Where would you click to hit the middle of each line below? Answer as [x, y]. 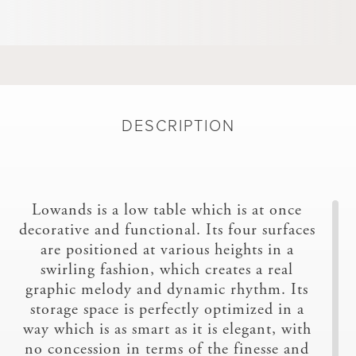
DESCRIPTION [178, 126]
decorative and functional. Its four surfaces [167, 230]
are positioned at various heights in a [167, 250]
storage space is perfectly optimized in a [167, 309]
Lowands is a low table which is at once [167, 210]
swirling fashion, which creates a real [167, 269]
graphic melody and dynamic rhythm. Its [167, 289]
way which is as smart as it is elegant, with [167, 329]
